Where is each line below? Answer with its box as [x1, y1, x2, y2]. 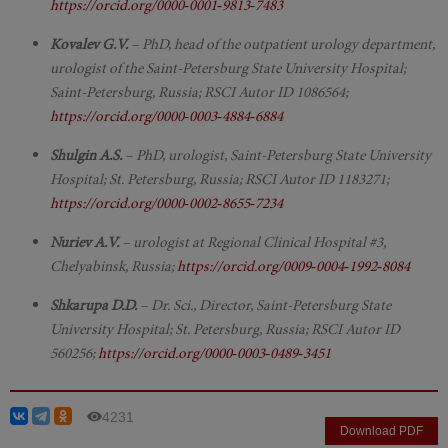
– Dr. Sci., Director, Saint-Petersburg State [137, 294, 391, 315]
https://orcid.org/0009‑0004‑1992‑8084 [177, 255, 410, 276]
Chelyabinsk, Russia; [50, 255, 177, 276]
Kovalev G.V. [50, 33, 128, 54]
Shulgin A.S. [50, 144, 122, 165]
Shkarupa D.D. [50, 294, 137, 315]
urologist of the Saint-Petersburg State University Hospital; [50, 57, 406, 78]
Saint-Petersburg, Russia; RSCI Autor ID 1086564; [50, 81, 348, 102]
